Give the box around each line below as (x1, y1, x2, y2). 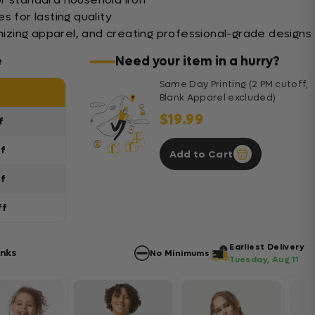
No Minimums (149, 247, 210, 259)
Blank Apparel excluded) (159, 91, 276, 103)
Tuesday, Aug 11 (229, 254, 299, 265)
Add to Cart (169, 147, 233, 161)
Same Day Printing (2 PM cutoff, (159, 78, 309, 90)
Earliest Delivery (229, 241, 304, 252)
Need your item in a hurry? (115, 53, 280, 70)
